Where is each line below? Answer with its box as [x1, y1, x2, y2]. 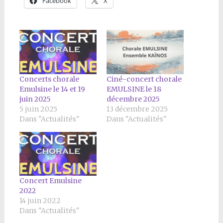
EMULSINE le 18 [106, 84, 161, 94]
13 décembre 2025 [106, 104, 168, 113]
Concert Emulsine [19, 176, 82, 186]
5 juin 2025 [19, 104, 57, 113]
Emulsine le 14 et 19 [19, 84, 85, 94]
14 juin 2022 [19, 196, 61, 206]
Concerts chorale [19, 74, 79, 84]
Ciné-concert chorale [106, 74, 182, 84]
